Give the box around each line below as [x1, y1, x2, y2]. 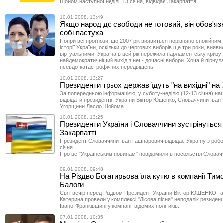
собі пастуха [60, 28, 103, 37]
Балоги [60, 180, 84, 189]
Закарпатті [60, 128, 96, 137]
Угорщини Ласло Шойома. [60, 103, 125, 109]
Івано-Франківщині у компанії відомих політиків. [60, 202, 179, 209]
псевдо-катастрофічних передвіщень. [60, 63, 155, 70]
